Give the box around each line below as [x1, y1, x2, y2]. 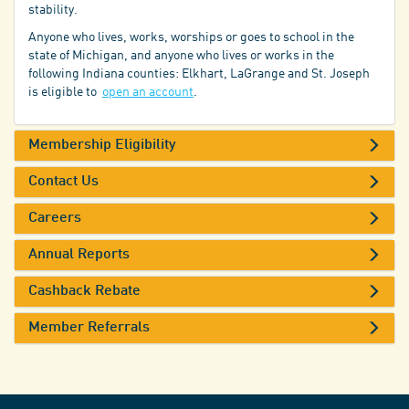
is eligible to [28, 86, 102, 100]
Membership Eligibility [28, 138, 175, 153]
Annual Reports [28, 247, 130, 263]
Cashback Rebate [28, 284, 141, 299]
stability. [28, 4, 78, 17]
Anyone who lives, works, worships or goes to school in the [28, 31, 354, 45]
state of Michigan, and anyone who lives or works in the [28, 49, 334, 63]
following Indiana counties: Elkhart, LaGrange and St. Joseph [28, 68, 370, 81]
